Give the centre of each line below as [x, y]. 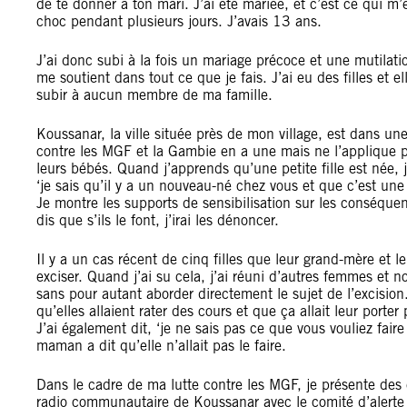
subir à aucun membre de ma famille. [154, 95]
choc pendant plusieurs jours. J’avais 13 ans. [179, 22]
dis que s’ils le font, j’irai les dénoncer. [158, 221]
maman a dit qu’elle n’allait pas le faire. [161, 346]
